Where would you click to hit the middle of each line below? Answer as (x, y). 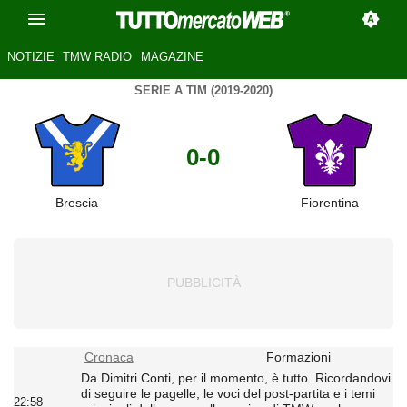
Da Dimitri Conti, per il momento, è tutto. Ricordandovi (235, 378)
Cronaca (109, 357)
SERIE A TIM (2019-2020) (203, 90)
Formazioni (298, 357)
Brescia (77, 202)
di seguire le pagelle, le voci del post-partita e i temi (228, 394)
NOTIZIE (30, 57)
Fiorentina (330, 202)
